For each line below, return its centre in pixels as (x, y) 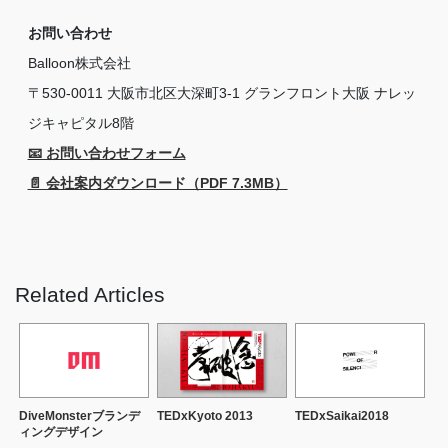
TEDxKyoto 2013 (205, 415)
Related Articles (90, 294)
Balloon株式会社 (79, 62)
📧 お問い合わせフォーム (106, 152)
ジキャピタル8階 (80, 122)
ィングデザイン (61, 431)
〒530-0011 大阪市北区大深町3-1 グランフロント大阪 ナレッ (221, 92)
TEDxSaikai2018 (342, 415)
